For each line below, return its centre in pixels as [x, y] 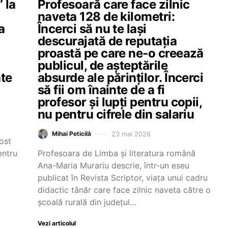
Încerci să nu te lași [92, 29]
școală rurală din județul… [87, 202]
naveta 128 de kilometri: [106, 17]
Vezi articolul [57, 223]
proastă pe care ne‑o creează [121, 53]
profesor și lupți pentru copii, [120, 102]
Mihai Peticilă [72, 134]
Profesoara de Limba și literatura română [117, 153]
